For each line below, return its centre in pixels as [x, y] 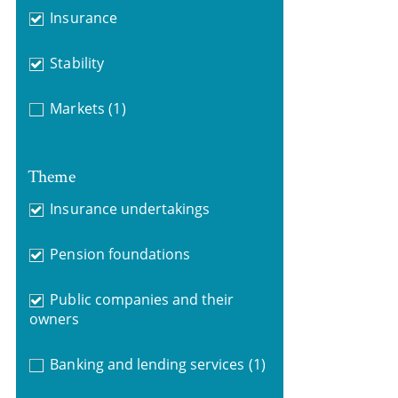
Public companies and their [142, 299]
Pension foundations [120, 254]
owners [54, 318]
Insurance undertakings [130, 208]
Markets [77, 108]
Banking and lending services [147, 364]
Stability [77, 63]
